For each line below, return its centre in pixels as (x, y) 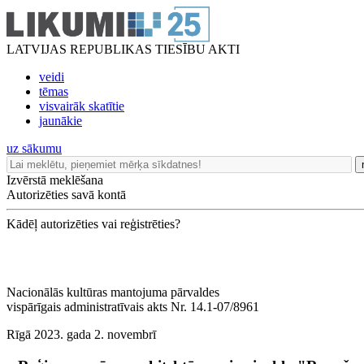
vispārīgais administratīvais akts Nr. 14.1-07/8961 (133, 307)
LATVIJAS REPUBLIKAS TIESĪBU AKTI (123, 49)
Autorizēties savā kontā (66, 195)
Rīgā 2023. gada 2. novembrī (81, 334)
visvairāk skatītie (82, 106)
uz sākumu (34, 148)
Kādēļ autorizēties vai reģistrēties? (93, 224)
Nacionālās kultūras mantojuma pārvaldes (113, 292)
